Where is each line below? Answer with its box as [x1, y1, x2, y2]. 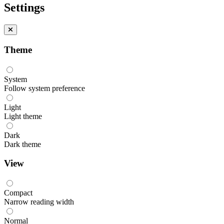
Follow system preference [4, 83, 85, 92]
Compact [4, 188, 32, 197]
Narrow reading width [4, 197, 74, 206]
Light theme [4, 111, 42, 120]
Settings [4, 1, 44, 14]
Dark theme [4, 139, 41, 148]
